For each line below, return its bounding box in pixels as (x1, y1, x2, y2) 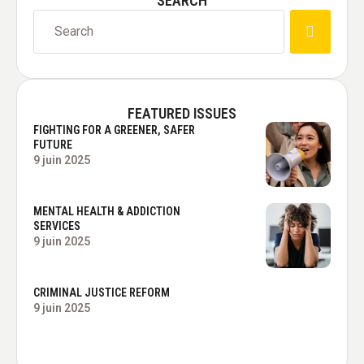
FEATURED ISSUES (128, 105, 236, 122)
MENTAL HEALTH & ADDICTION (33, 205, 180, 218)
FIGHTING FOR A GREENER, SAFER (33, 123, 195, 136)
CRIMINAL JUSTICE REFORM (33, 286, 170, 299)
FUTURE (33, 138, 72, 151)
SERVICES (33, 219, 80, 232)
